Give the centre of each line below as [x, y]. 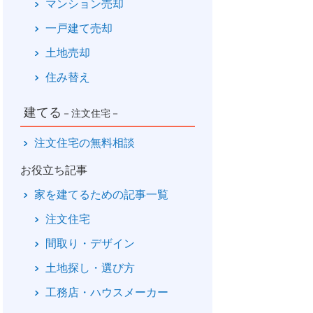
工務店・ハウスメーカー [107, 292]
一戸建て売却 [79, 28]
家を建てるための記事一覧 [101, 194]
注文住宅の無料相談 [85, 143]
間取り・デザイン [90, 243]
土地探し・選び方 [90, 268]
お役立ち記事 [54, 170]
